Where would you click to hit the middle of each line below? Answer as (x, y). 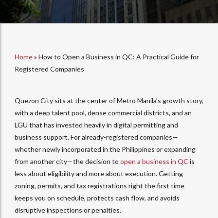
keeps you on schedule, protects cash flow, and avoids (97, 198)
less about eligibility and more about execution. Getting (99, 174)
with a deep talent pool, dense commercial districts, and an (103, 113)
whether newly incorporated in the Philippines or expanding (105, 149)
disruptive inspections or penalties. (68, 210)
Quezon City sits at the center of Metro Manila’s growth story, (109, 101)
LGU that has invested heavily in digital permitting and (96, 125)
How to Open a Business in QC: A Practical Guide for (119, 57)
